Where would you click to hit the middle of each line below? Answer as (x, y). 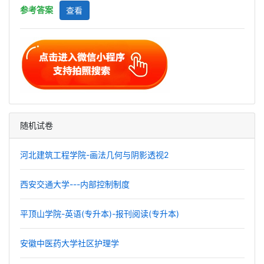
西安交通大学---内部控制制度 (75, 184)
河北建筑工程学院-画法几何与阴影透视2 (94, 155)
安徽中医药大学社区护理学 (69, 243)
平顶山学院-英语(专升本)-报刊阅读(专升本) (99, 214)
